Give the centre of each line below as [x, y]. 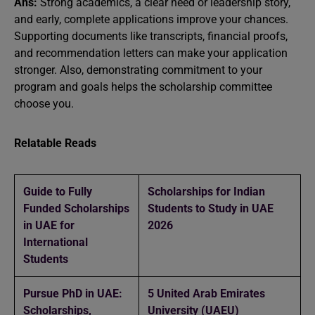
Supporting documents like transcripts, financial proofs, [151, 36]
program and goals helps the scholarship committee [143, 87]
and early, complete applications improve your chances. [151, 19]
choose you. [44, 104]
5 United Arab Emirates [206, 294]
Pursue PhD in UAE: [73, 294]
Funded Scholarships [76, 208]
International [56, 242]
